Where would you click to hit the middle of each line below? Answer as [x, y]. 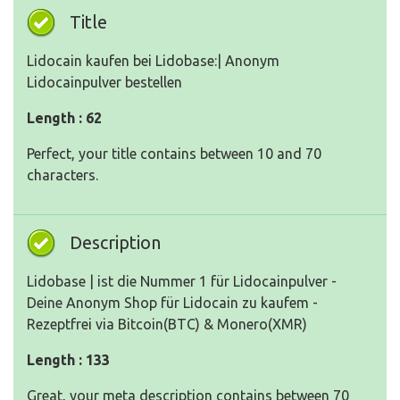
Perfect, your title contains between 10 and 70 [174, 154]
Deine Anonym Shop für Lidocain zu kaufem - [172, 303]
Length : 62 [64, 118]
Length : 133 [68, 360]
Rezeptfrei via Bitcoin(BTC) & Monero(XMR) [167, 325]
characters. [62, 175]
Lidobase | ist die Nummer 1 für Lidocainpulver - [182, 282]
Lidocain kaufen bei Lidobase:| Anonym [153, 61]
